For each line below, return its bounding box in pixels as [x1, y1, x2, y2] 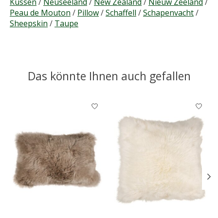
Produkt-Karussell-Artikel [10, 97, 103, 108]
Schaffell [106, 7, 136, 18]
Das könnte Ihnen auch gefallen [27, 68, 191, 84]
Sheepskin [10, 18, 48, 29]
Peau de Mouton [10, 7, 71, 18]
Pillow [77, 7, 99, 18]
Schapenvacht [143, 7, 194, 18]
